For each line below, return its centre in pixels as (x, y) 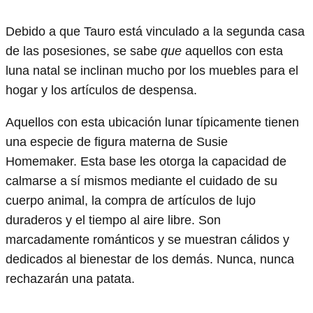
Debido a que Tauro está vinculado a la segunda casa (155, 32)
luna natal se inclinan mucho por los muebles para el (152, 71)
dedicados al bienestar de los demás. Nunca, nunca (150, 260)
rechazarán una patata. (70, 279)
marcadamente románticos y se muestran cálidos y (147, 240)
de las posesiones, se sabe (83, 51)
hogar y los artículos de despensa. (103, 90)
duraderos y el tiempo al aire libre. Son (113, 220)
